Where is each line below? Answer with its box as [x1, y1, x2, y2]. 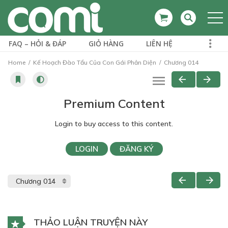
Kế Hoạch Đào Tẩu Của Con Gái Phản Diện [33, 59, 156, 66]
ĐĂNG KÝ [119, 144, 153, 154]
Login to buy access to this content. [55, 119, 173, 128]
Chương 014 [162, 59, 198, 66]
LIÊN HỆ [146, 39, 173, 48]
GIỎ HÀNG [89, 39, 124, 48]
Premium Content [63, 96, 165, 111]
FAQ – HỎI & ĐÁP [9, 39, 66, 48]
